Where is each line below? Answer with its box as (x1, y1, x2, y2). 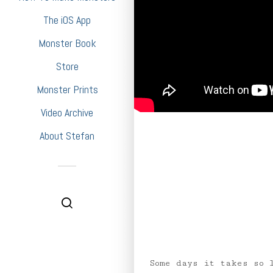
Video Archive (41, 105, 93, 119)
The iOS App (43, 13, 91, 27)
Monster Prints (36, 82, 98, 96)
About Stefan (40, 129, 94, 143)
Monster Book (38, 36, 96, 50)
